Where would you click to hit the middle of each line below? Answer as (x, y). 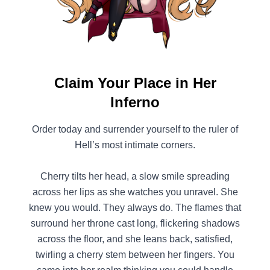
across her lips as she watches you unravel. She (135, 192)
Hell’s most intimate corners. (135, 145)
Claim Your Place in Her (135, 83)
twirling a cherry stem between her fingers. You (135, 255)
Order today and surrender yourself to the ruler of (135, 130)
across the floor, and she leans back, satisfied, (135, 239)
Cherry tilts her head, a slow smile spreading (135, 177)
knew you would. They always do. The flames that (135, 208)
